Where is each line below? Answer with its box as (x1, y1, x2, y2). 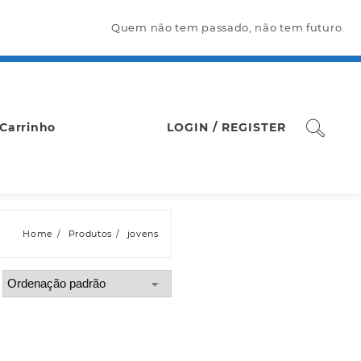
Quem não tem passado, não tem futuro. (111, 21, 345, 34)
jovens (127, 228, 159, 239)
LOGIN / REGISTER (167, 120, 287, 135)
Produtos (68, 228, 113, 239)
